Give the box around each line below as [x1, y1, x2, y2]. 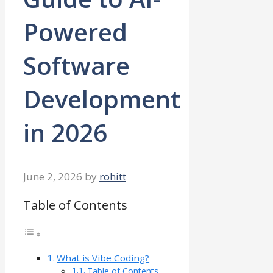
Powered [23, 15, 127, 49]
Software [23, 49, 130, 83]
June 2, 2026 [23, 169, 82, 184]
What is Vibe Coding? [57, 252, 150, 264]
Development [23, 82, 180, 116]
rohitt [99, 169, 126, 184]
